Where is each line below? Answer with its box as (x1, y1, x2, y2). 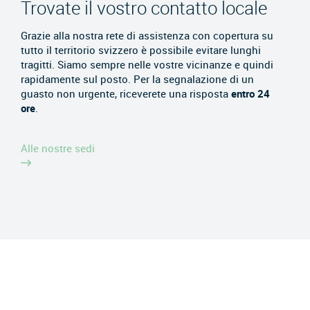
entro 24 (231, 86, 270, 100)
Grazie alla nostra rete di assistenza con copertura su (21, 28, 273, 42)
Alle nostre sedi (21, 141, 95, 155)
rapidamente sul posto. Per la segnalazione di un (21, 71, 254, 86)
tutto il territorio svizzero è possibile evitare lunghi (21, 42, 261, 57)
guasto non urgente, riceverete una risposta (21, 86, 231, 100)
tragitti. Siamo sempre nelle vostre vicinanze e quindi (21, 57, 273, 71)
